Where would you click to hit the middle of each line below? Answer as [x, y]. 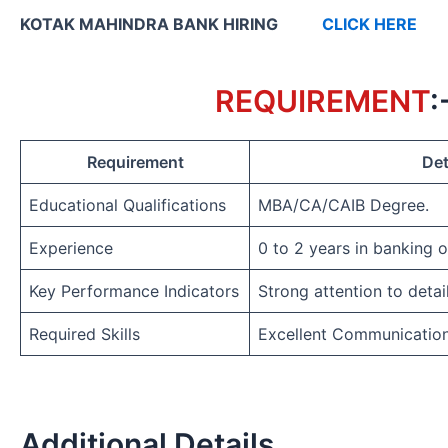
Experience [71, 247]
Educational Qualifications [127, 204]
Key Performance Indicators [134, 290]
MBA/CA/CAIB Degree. [343, 204]
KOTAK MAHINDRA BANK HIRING [171, 23]
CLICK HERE [369, 23]
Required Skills [84, 333]
